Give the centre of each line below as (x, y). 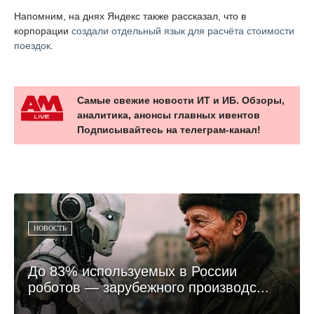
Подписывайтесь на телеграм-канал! (169, 129)
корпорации (43, 30)
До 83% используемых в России (132, 271)
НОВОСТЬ (50, 228)
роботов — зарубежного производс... (149, 287)
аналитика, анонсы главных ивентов (169, 115)
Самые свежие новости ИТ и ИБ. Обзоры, (181, 100)
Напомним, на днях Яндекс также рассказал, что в (130, 16)
